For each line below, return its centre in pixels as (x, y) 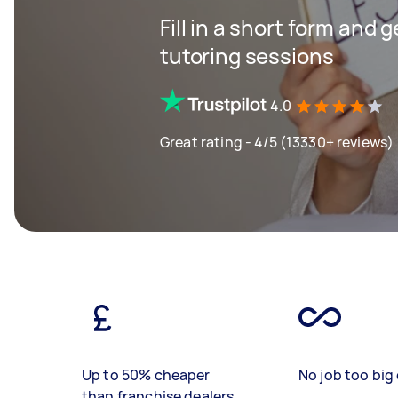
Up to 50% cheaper (146, 375)
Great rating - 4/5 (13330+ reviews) (277, 142)
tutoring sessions (247, 55)
